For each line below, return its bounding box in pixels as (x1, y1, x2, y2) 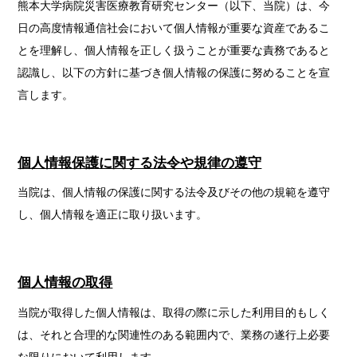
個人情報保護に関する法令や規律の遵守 (18, 155, 262, 171)
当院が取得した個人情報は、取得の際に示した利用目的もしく (18, 305, 331, 319)
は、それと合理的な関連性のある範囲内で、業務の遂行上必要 (18, 328, 331, 341)
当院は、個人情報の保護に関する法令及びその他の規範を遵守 (18, 186, 331, 199)
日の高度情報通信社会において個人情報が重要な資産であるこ (18, 22, 331, 35)
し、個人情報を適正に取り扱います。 (18, 208, 208, 222)
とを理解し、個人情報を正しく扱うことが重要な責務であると (18, 44, 331, 57)
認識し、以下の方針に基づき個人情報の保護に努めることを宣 (18, 66, 331, 80)
